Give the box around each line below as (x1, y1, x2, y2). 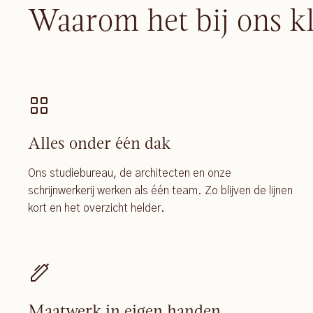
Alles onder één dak (28, 131, 170, 154)
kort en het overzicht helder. (28, 202, 165, 214)
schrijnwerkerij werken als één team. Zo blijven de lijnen (28, 184, 293, 196)
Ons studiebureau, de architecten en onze (28, 167, 231, 179)
